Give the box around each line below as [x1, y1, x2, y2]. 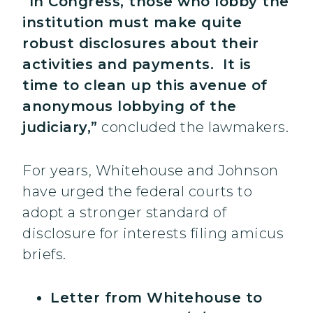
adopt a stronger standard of [22, 204, 226, 221]
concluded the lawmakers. [97, 119, 289, 136]
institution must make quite [22, 14, 242, 31]
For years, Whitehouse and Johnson [22, 162, 279, 180]
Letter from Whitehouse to [50, 289, 263, 307]
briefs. [22, 246, 66, 263]
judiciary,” [22, 119, 98, 136]
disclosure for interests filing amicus [22, 225, 284, 242]
